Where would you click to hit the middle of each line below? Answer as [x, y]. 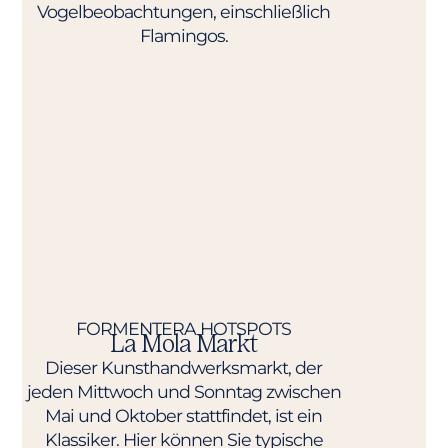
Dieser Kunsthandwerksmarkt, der [184, 367]
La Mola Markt [184, 343]
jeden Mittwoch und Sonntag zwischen [183, 391]
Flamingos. [183, 35]
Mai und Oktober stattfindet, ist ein [184, 415]
